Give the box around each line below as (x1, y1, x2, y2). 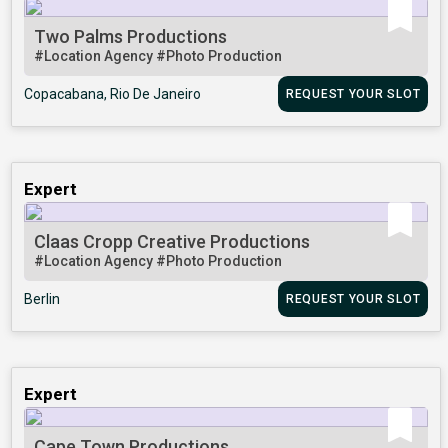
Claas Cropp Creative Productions (34, 231, 311, 253)
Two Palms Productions (34, 26, 228, 48)
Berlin (24, 291, 61, 308)
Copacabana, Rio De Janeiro (24, 86, 202, 103)
